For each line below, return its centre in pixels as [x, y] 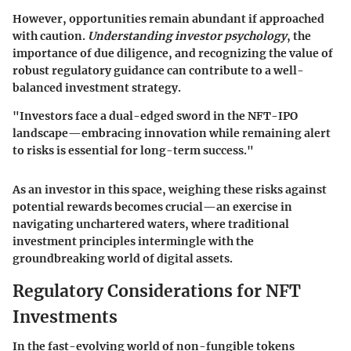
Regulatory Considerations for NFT [157, 291]
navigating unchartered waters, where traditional [151, 224]
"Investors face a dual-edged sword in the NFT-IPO [155, 116]
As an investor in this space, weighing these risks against [170, 189]
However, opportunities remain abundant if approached [168, 18]
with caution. [50, 36]
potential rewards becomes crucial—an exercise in [152, 206]
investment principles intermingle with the [133, 241]
